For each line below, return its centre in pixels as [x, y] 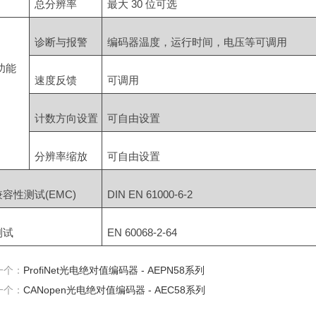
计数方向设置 [66, 118]
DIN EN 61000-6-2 [150, 194]
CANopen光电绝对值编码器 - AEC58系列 [114, 290]
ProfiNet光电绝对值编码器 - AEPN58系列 [114, 270]
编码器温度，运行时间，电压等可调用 [197, 42]
